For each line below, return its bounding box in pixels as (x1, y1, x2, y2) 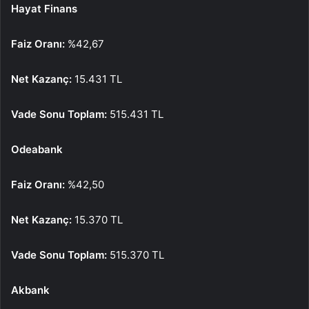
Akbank (11, 283, 50, 297)
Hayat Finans (11, 1, 77, 15)
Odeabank (11, 142, 63, 156)
